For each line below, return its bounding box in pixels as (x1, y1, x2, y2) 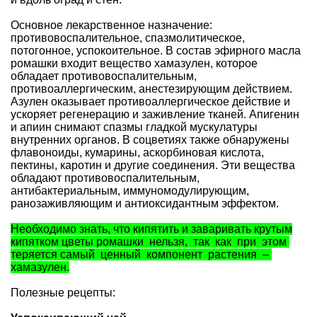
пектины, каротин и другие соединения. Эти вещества (11, 159, 295, 172)
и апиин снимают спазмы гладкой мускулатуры (11, 121, 258, 134)
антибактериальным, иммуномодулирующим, (11, 185, 249, 197)
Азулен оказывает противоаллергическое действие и (11, 96, 290, 108)
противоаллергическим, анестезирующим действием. (11, 83, 292, 96)
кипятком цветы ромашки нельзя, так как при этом (11, 236, 289, 248)
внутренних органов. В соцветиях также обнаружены (11, 134, 289, 146)
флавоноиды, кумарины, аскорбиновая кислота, (11, 146, 264, 159)
